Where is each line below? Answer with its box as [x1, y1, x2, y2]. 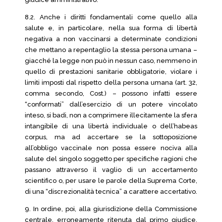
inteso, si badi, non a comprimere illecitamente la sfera [25, 111, 197, 119]
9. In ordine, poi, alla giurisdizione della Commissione [25, 205, 197, 213]
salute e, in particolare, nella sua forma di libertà [25, 24, 197, 32]
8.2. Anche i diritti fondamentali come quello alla [25, 13, 197, 21]
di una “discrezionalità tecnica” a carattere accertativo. [25, 188, 197, 195]
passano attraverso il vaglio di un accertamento [25, 166, 197, 173]
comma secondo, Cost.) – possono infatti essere [25, 90, 197, 97]
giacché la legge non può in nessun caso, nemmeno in [25, 57, 197, 64]
